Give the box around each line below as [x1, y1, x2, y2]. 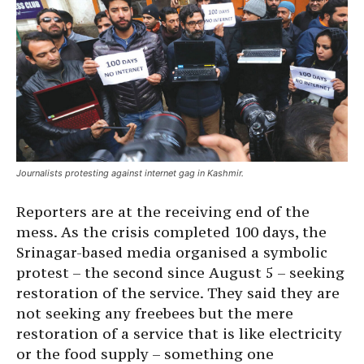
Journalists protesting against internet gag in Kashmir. [16, 167, 244, 180]
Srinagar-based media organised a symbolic [16, 243, 327, 262]
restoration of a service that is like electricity [16, 324, 342, 344]
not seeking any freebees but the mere [16, 304, 293, 323]
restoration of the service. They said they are [16, 284, 340, 303]
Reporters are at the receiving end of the [16, 202, 310, 222]
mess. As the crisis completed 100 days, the [16, 223, 327, 242]
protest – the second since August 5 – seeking [16, 263, 344, 283]
